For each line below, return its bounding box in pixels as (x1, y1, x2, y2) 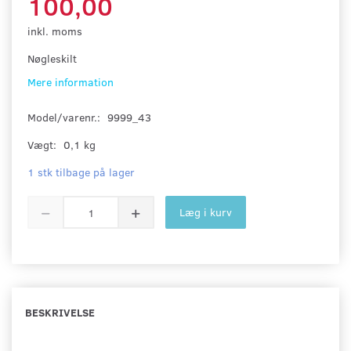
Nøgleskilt (27, 51, 77, 67)
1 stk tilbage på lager (27, 165, 135, 180)
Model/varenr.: (27, 110, 103, 125)
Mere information (27, 74, 114, 90)
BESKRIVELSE (25, 305, 95, 320)
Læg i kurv (179, 204, 232, 220)
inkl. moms (27, 24, 82, 39)
